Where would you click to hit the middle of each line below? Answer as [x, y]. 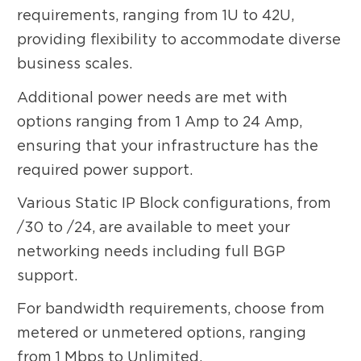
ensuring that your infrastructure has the [168, 145]
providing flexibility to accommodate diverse [179, 39]
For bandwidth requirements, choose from [171, 307]
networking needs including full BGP [151, 250]
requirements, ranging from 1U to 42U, [156, 15]
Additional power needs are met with [153, 96]
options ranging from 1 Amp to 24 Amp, [160, 120]
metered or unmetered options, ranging [162, 332]
